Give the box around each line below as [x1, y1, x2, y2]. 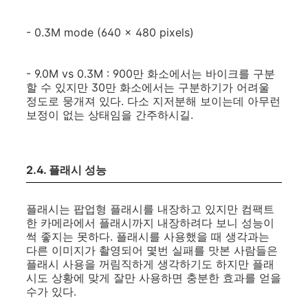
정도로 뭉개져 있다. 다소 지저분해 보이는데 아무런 [26, 94, 280, 108]
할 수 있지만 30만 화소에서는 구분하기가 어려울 [26, 80, 269, 94]
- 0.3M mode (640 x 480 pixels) [26, 25, 194, 39]
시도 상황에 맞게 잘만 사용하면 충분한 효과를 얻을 [26, 271, 281, 285]
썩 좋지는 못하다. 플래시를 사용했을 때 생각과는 [26, 230, 269, 243]
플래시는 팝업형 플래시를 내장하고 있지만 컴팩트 [26, 202, 274, 216]
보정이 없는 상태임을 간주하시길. [26, 108, 193, 122]
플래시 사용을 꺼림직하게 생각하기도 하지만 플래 [26, 257, 274, 271]
